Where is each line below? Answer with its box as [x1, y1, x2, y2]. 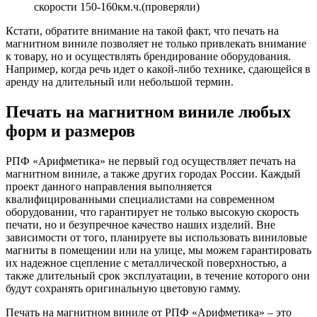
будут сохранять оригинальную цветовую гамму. [6, 282, 241, 295]
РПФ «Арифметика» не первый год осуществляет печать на [6, 155, 296, 168]
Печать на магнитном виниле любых [6, 103, 291, 122]
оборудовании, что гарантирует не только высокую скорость [6, 206, 299, 219]
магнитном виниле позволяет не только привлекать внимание [6, 38, 306, 50]
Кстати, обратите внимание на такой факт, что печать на [6, 25, 279, 38]
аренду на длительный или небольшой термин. [6, 76, 234, 88]
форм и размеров [6, 122, 135, 141]
